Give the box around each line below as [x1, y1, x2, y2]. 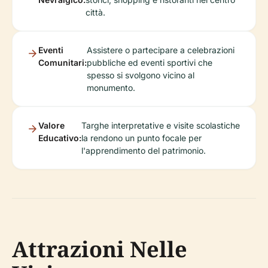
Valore [38, 120, 65, 130]
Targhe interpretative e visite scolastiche [81, 120, 240, 130]
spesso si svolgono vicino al [87, 70, 194, 80]
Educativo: [38, 133, 81, 143]
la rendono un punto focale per [81, 133, 202, 143]
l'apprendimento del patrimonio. [81, 145, 206, 156]
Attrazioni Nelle [12, 234, 187, 264]
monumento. [87, 83, 135, 93]
